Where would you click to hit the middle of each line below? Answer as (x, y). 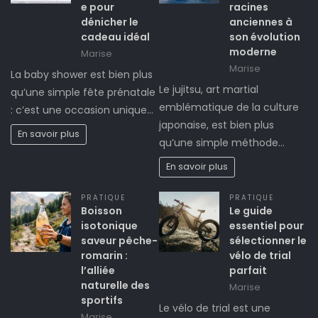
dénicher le (110, 22)
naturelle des (115, 285)
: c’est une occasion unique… (82, 110)
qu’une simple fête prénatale (83, 92)
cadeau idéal (115, 37)
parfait (248, 270)
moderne (253, 51)
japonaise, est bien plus (216, 125)
